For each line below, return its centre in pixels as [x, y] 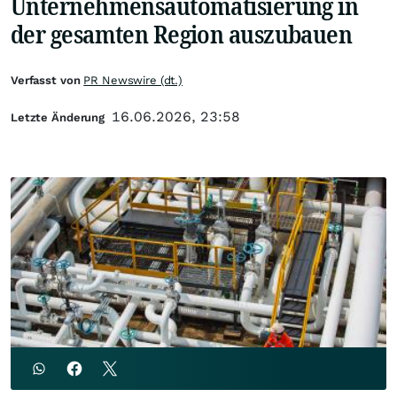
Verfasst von [47, 80]
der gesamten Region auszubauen [182, 34]
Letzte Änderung [58, 117]
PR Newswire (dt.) [133, 80]
